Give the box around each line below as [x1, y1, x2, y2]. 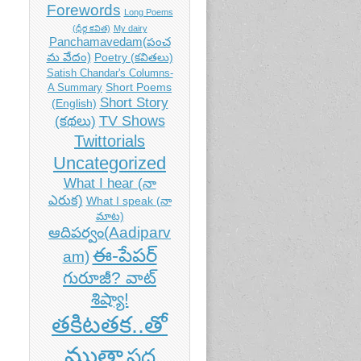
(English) [51, 96, 97, 110]
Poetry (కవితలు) [93, 50, 173, 64]
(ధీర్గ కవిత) [72, 23, 110, 33]
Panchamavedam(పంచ [48, 35, 171, 48]
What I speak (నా [85, 193, 172, 207]
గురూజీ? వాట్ [63, 268, 156, 287]
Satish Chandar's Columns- [46, 67, 173, 79]
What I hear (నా [63, 175, 156, 190]
